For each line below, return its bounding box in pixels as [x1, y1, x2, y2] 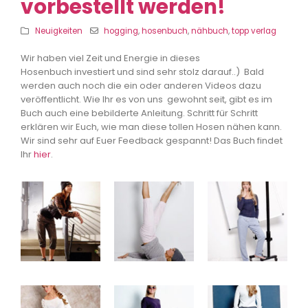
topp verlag [232, 25, 277, 37]
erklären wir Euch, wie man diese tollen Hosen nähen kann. [21, 120, 282, 134]
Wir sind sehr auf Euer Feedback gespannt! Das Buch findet [21, 134, 283, 148]
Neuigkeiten [34, 25, 82, 37]
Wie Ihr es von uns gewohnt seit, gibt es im [83, 93, 272, 107]
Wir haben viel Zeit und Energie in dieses [21, 52, 200, 65]
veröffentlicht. [21, 93, 83, 107]
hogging [104, 25, 139, 37]
